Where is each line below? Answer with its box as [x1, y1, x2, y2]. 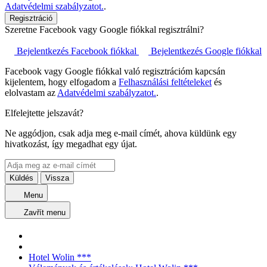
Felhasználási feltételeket [119, 77, 212, 88]
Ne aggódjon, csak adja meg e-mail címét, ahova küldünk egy [5, 128, 237, 139]
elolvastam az [5, 88, 57, 98]
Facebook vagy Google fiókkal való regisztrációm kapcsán [5, 66, 225, 77]
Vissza [45, 173, 69, 183]
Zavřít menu [24, 208, 66, 218]
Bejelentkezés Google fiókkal [151, 46, 262, 57]
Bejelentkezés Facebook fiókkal [17, 46, 136, 57]
